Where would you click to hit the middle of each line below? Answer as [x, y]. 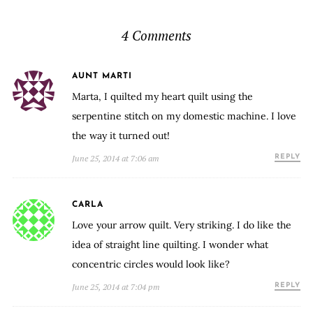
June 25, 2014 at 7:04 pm [116, 287]
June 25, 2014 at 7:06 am [115, 159]
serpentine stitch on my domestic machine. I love [184, 116]
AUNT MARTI [102, 77]
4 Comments [156, 36]
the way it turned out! [121, 136]
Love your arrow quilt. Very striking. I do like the [181, 225]
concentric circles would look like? [151, 264]
